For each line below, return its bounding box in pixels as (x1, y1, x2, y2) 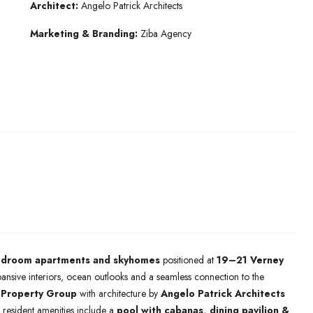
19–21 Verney (217, 253, 284, 267)
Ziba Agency (137, 27, 191, 41)
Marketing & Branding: (29, 27, 138, 41)
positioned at (160, 253, 217, 267)
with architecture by (77, 286, 161, 300)
